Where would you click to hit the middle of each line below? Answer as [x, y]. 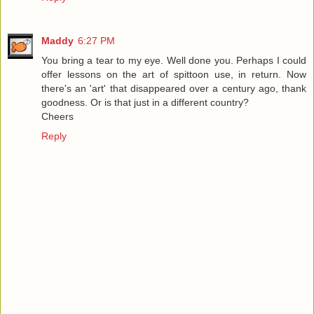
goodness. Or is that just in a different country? [145, 103]
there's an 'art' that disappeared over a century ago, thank [174, 89]
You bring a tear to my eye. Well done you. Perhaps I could [174, 61]
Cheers [57, 117]
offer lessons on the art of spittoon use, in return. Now [174, 75]
